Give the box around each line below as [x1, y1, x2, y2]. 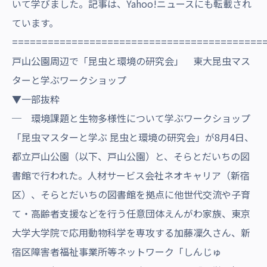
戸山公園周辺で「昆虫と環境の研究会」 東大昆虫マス [12, 54, 250, 68]
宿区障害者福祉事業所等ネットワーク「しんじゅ [12, 244, 222, 259]
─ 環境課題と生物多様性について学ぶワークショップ [12, 111, 250, 125]
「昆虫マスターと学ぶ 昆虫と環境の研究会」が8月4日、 [12, 130, 254, 144]
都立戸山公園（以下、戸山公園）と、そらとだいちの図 [12, 149, 250, 163]
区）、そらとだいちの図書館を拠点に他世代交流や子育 [12, 187, 250, 201]
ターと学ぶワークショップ [12, 73, 126, 87]
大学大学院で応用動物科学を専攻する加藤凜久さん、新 [12, 225, 250, 240]
